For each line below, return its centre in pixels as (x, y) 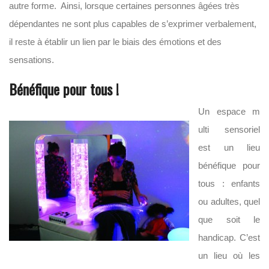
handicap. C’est (229, 237)
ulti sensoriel (229, 129)
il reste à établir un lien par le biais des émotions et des (115, 42)
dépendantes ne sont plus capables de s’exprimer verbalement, (133, 24)
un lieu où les (229, 255)
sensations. (32, 60)
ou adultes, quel (229, 201)
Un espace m (229, 111)
